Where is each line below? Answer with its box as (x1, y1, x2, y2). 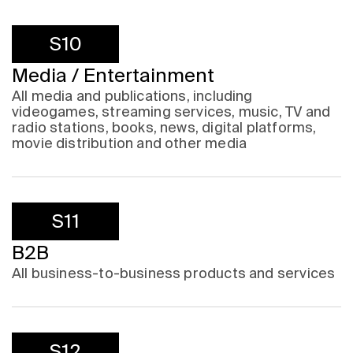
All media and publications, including (12, 87, 253, 105)
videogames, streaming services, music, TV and (12, 103, 331, 121)
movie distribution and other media (12, 135, 247, 152)
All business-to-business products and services (12, 265, 336, 282)
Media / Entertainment (12, 65, 214, 87)
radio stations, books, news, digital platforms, (12, 119, 317, 136)
